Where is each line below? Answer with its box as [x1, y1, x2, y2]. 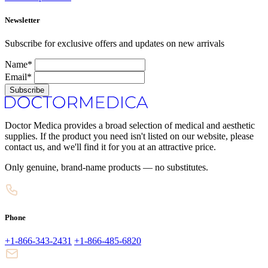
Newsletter [5, 16, 40, 25]
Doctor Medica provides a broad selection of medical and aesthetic [5, 120, 255, 131]
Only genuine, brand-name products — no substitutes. [5, 162, 208, 173]
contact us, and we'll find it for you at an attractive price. [5, 142, 216, 153]
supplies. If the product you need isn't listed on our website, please [5, 131, 254, 142]
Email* [5, 72, 32, 83]
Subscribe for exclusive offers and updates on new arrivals [5, 38, 224, 49]
